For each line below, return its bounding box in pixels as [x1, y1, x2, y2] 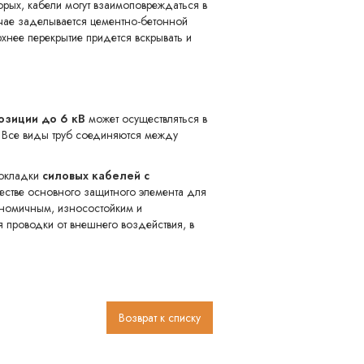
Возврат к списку [119, 310, 201, 327]
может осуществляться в [85, 110, 207, 128]
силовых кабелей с [42, 167, 149, 184]
